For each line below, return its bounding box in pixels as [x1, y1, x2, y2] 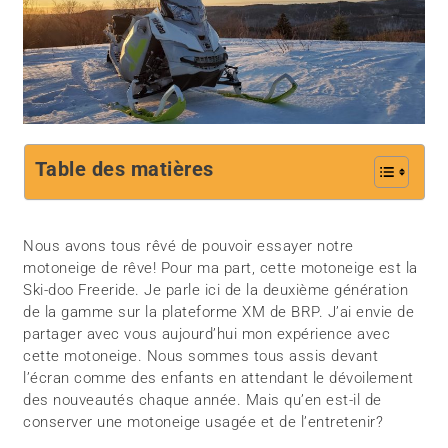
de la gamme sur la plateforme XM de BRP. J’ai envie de [23, 303, 415, 322]
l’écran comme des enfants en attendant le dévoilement [23, 369, 414, 388]
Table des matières [34, 157, 214, 182]
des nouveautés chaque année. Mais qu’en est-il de [23, 391, 382, 410]
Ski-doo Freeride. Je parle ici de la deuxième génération [23, 281, 409, 300]
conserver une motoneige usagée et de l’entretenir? [23, 413, 384, 432]
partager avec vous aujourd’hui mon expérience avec [23, 325, 391, 344]
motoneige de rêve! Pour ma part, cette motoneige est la [23, 259, 418, 278]
